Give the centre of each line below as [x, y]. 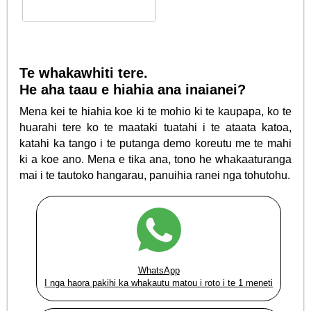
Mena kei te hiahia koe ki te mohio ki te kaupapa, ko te [155, 111]
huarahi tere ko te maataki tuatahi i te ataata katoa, [155, 127]
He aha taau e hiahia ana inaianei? [133, 89]
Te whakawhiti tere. [84, 73]
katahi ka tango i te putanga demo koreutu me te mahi [155, 143]
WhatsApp [159, 271]
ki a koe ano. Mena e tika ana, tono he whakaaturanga [155, 159]
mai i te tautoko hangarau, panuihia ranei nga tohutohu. [155, 175]
